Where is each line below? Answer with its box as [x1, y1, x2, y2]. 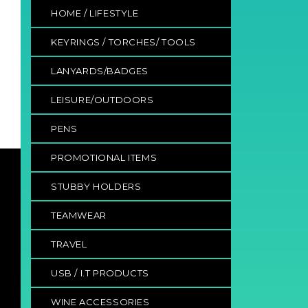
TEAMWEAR [51, 209, 107, 221]
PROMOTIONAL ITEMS [51, 151, 157, 163]
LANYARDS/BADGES [51, 65, 148, 76]
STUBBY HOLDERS [51, 180, 142, 192]
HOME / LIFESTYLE [51, 7, 139, 19]
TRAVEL [51, 238, 87, 250]
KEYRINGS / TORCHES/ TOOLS [51, 36, 196, 47]
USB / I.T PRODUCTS [51, 267, 149, 278]
